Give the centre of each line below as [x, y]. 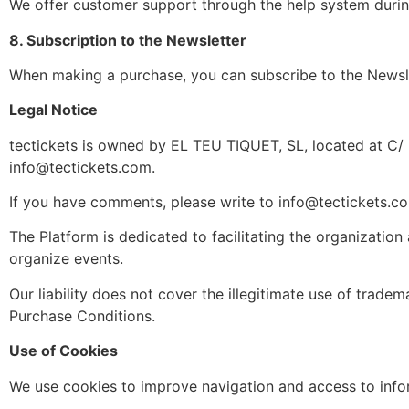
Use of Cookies [63, 351]
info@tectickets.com [80, 167]
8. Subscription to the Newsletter [128, 40]
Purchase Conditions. [82, 315]
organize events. [66, 259]
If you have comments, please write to [144, 202]
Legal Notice [53, 110]
